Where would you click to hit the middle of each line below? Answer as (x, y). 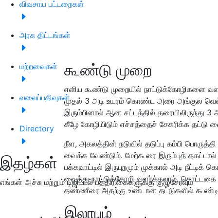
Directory (37, 128)
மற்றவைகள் (38, 66)
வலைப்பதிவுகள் (45, 97)
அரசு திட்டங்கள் (45, 35)
